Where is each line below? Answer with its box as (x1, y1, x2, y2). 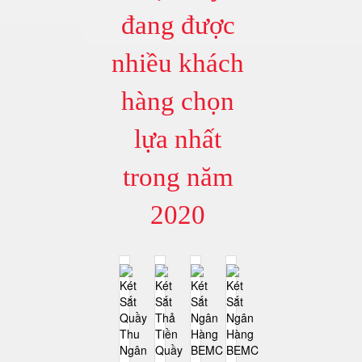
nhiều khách (112, 48, 245, 78)
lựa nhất (134, 124, 222, 154)
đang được (120, 11, 235, 40)
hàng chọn (121, 86, 235, 116)
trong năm (122, 162, 234, 192)
